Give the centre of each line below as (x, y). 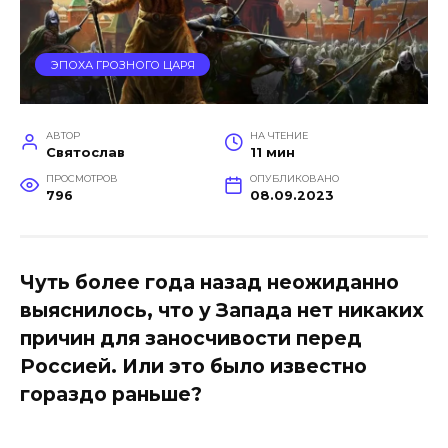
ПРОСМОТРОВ (81, 179)
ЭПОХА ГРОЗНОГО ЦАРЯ (122, 64)
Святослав (85, 153)
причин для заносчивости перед (191, 338)
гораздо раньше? (111, 394)
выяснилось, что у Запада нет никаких (222, 310)
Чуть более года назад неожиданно (209, 282)
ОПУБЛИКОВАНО (294, 179)
